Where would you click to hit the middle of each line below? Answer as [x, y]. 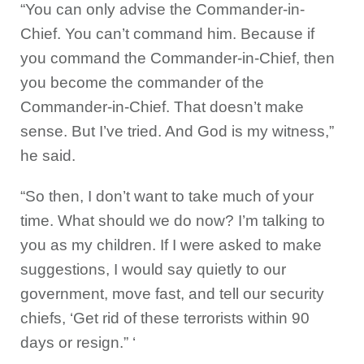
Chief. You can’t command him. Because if [167, 34]
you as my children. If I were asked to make [171, 245]
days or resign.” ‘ [78, 343]
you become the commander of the [142, 83]
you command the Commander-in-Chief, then [178, 58]
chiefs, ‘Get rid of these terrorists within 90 [165, 318]
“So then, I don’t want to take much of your [167, 197]
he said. [48, 156]
